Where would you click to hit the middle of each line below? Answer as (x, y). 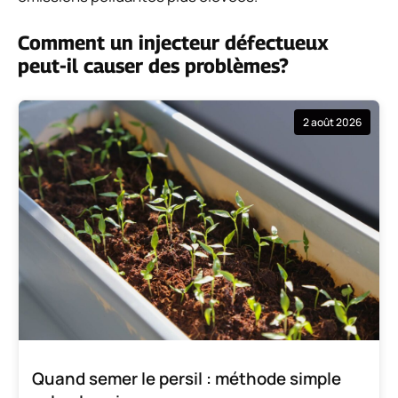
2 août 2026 (332, 122)
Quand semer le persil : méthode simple (187, 379)
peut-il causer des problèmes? (153, 65)
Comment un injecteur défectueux (173, 42)
